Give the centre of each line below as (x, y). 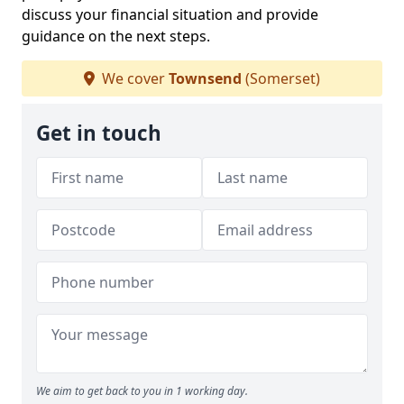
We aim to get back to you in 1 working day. (142, 391)
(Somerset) (281, 79)
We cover (133, 79)
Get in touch (99, 133)
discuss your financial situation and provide (170, 15)
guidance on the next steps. (116, 37)
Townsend (205, 79)
